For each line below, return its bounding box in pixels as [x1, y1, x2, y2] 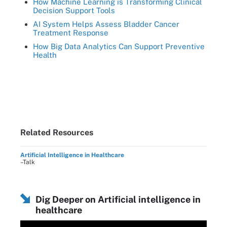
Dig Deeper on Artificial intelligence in [35, 194, 201, 205]
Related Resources [20, 127, 93, 137]
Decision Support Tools [33, 6, 115, 15]
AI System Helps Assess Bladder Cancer [33, 19, 179, 28]
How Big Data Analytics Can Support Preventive [33, 42, 205, 51]
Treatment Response [33, 28, 108, 37]
